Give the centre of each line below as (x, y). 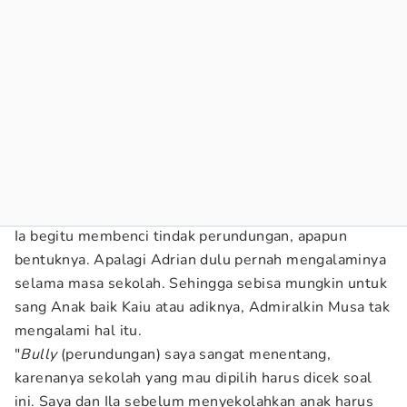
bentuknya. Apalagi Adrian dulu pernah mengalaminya (200, 260)
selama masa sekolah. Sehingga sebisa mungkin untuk (201, 283)
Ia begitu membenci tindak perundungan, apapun (181, 236)
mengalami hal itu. (79, 331)
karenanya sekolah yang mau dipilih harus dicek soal (194, 378)
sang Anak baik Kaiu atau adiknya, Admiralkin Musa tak (203, 307)
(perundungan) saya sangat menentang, (194, 354)
